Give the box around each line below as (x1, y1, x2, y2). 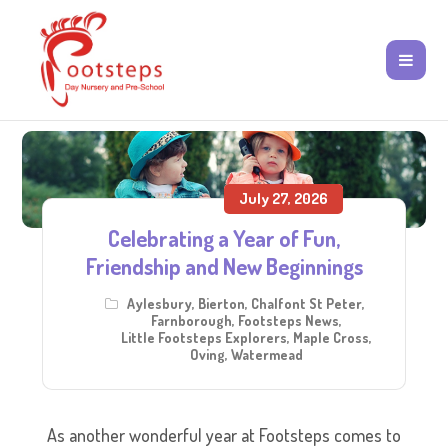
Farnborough (150, 312, 232, 330)
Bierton (198, 295, 245, 313)
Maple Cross (292, 329, 369, 347)
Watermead (230, 346, 303, 364)
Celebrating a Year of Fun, (108, 224, 340, 253)
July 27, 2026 (239, 189, 328, 209)
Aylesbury (127, 295, 192, 313)
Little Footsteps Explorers (120, 329, 287, 347)
